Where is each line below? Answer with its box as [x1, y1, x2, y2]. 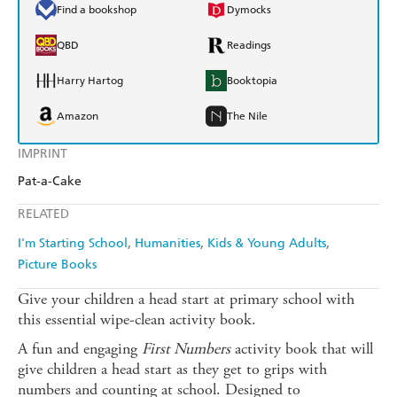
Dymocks [227, 4, 271, 17]
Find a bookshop [57, 4, 136, 17]
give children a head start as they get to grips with [18, 359, 327, 380]
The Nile [227, 110, 268, 123]
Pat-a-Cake [18, 174, 82, 190]
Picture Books [18, 257, 97, 273]
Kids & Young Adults [207, 236, 326, 252]
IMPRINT [18, 146, 67, 162]
